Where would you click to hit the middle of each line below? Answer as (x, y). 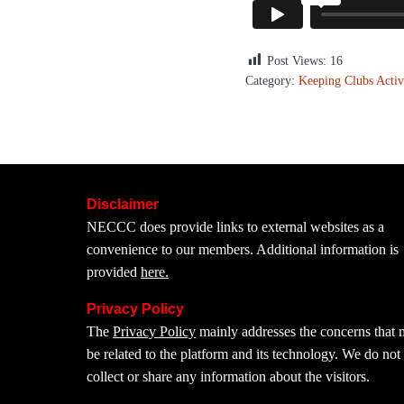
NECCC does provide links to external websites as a (236, 226)
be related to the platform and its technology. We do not (244, 353)
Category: (272, 80)
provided (114, 271)
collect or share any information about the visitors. (229, 376)
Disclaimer (123, 204)
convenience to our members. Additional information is (243, 249)
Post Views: (297, 60)
